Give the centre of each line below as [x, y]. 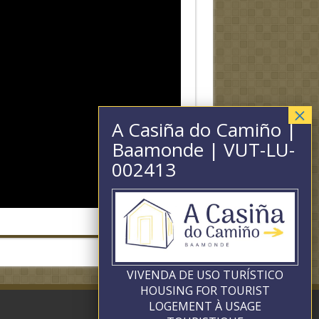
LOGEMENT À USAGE [205, 306]
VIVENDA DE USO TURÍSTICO [205, 275]
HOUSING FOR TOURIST [205, 291]
